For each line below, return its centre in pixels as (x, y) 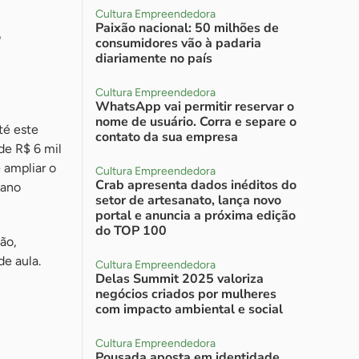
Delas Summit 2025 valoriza (179, 279)
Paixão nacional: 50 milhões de (187, 28)
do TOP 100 (131, 231)
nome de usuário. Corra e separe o (196, 122)
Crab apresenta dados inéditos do (196, 185)
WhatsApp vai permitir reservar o (195, 107)
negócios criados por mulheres (186, 294)
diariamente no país (154, 58)
